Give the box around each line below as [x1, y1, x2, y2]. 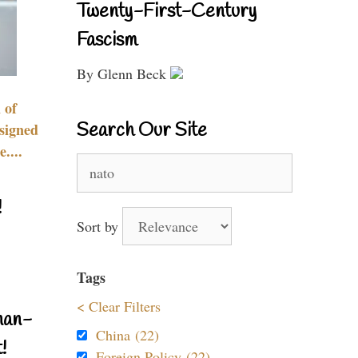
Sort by [77, 217, 122, 236]
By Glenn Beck [77, 64, 170, 83]
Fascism [77, 28, 137, 54]
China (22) [96, 325, 159, 344]
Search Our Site [77, 118, 207, 144]
